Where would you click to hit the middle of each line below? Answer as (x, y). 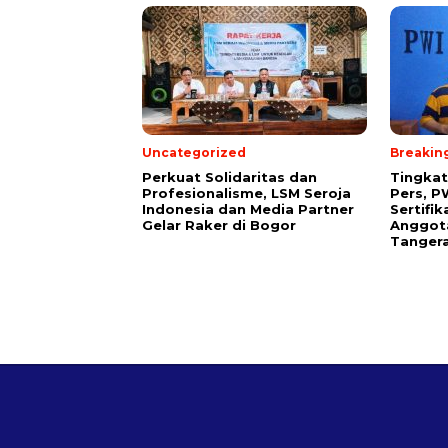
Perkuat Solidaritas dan (229, 177)
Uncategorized (194, 153)
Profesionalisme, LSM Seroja (246, 193)
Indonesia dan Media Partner (248, 209)
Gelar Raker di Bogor (219, 225)
